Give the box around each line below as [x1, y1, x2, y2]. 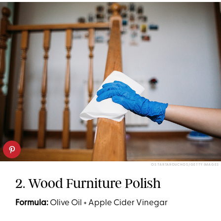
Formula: [15, 198, 49, 207]
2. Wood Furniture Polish [15, 175, 161, 191]
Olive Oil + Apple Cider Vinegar [48, 198, 168, 207]
